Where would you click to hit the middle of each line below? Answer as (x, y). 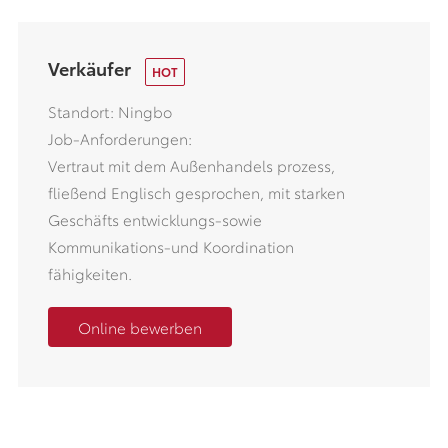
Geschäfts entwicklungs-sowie (154, 218)
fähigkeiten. (89, 272)
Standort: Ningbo (109, 110)
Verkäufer (91, 68)
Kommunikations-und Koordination (170, 245)
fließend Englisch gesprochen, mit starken (196, 191)
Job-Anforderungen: (119, 137)
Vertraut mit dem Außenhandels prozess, (191, 164)
